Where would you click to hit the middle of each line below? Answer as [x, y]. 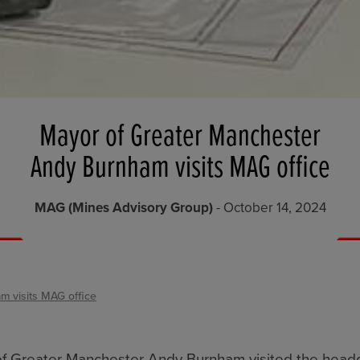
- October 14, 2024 [269, 207]
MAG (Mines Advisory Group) [123, 207]
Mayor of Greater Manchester [180, 137]
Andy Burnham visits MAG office [180, 168]
